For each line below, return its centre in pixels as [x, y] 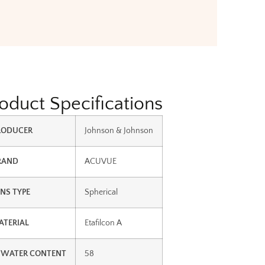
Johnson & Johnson [119, 131]
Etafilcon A [103, 223]
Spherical [101, 193]
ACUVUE [100, 162]
